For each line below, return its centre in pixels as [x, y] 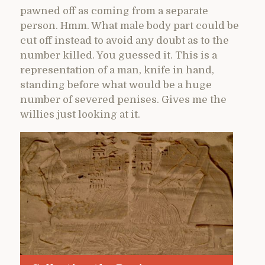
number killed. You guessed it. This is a [119, 55]
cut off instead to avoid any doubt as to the [125, 40]
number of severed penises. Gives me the [123, 99]
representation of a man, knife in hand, [117, 70]
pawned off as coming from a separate [114, 11]
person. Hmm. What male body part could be [130, 25]
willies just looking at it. [80, 114]
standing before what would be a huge [116, 85]
